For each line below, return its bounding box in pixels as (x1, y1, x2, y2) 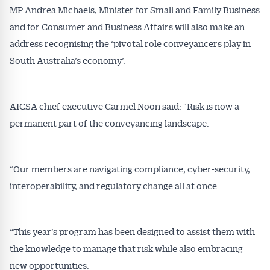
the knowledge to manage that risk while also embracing (10, 242, 243, 254)
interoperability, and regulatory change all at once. (10, 180, 221, 192)
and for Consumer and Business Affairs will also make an (10, 20, 245, 33)
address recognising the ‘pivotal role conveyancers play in (10, 37, 251, 49)
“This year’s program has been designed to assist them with (10, 225, 255, 237)
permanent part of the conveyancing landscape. (10, 117, 209, 129)
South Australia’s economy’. (10, 54, 125, 66)
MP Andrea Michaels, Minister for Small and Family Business (10, 4, 260, 16)
